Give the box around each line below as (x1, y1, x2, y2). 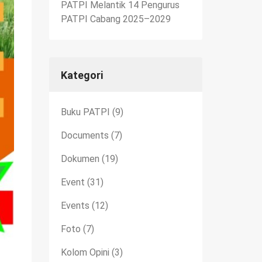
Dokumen (60, 153, 99, 164)
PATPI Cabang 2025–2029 (60, 13, 171, 25)
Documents (60, 129, 109, 141)
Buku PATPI (60, 106, 110, 118)
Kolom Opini (60, 246, 109, 258)
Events (60, 199, 89, 211)
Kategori (60, 68, 103, 81)
